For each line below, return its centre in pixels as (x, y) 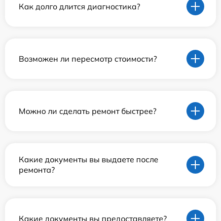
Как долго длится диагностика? (79, 6)
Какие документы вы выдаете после (89, 160)
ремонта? (37, 170)
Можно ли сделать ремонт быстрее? (88, 111)
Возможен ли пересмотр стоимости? (88, 58)
